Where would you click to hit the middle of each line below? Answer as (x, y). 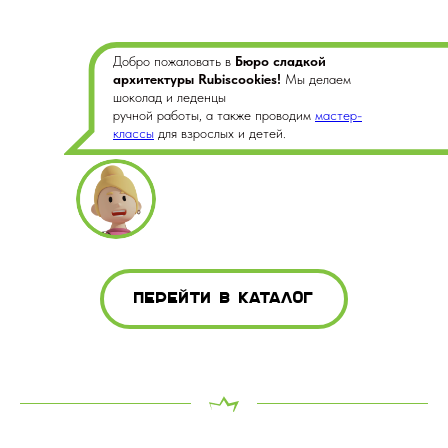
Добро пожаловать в (174, 61)
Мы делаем (318, 79)
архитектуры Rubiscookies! (199, 79)
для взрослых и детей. (220, 133)
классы (133, 133)
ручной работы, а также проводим (214, 115)
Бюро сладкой (280, 61)
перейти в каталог (224, 298)
